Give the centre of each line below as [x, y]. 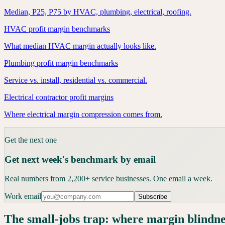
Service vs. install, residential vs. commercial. [76, 80]
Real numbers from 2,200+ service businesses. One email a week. [108, 179]
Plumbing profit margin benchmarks [61, 63]
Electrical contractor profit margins [59, 97]
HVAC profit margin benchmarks [57, 29]
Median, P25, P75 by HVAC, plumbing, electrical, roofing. [98, 12]
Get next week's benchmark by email [80, 159]
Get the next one [31, 140]
